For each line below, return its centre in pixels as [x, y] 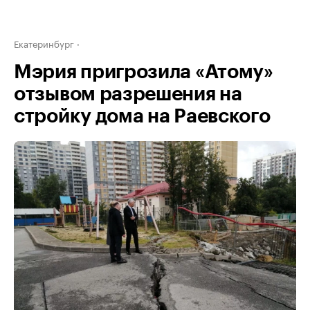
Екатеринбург [44, 43]
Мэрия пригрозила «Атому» [144, 72]
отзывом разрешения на [128, 94]
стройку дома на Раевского [142, 116]
